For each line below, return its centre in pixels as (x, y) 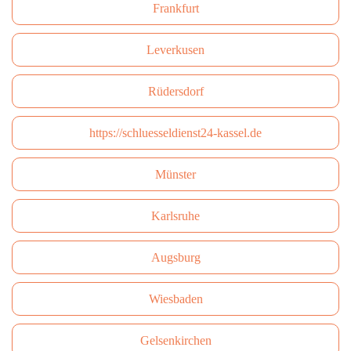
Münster (175, 174)
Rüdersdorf (175, 91)
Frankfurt (175, 8)
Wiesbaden (175, 299)
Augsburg (175, 257)
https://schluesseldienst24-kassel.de (175, 133)
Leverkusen (175, 50)
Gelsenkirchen (175, 340)
